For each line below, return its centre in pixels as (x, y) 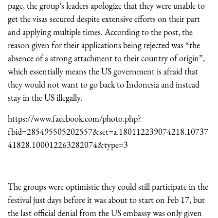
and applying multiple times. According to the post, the (100, 32)
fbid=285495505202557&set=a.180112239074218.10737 (108, 132)
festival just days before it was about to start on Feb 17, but (106, 200)
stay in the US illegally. (45, 98)
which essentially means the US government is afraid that (103, 72)
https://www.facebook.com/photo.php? (74, 119)
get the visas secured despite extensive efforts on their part (104, 19)
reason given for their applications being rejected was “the (104, 45)
